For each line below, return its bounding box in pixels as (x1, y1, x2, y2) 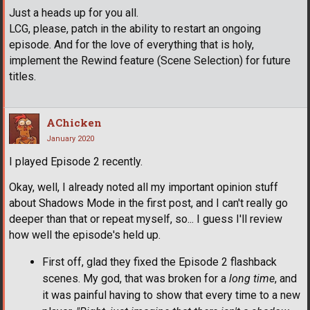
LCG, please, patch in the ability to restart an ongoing (9, 21, 261, 35)
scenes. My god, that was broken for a (42, 271, 229, 285)
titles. (9, 69, 36, 83)
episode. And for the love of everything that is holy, (9, 37, 254, 51)
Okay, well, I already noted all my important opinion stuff (9, 180, 278, 194)
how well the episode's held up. (9, 228, 161, 241)
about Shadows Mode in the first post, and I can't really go (9, 196, 288, 210)
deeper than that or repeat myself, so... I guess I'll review (9, 212, 282, 226)
